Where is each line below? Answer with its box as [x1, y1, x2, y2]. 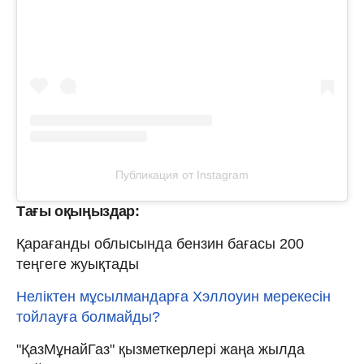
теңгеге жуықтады [16, 255, 139, 272]
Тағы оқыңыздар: [16, 202, 140, 219]
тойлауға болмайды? [16, 308, 160, 325]
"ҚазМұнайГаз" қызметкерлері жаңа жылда [16, 340, 305, 357]
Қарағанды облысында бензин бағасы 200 [16, 235, 304, 252]
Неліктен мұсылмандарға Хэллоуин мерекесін [16, 288, 331, 305]
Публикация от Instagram [115, 167, 249, 181]
